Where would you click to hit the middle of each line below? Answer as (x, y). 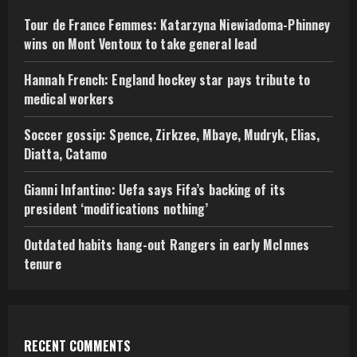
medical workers (69, 99)
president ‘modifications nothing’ (116, 209)
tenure (43, 264)
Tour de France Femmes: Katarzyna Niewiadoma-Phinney (177, 25)
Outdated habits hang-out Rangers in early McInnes (167, 245)
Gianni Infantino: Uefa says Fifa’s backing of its (155, 190)
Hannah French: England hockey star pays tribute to (167, 80)
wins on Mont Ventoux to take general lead (141, 44)
